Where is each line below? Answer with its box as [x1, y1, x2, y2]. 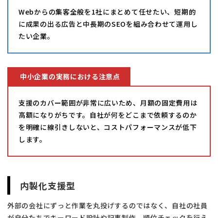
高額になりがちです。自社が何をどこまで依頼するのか [18, 109, 197, 120]
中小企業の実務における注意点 [20, 72, 120, 82]
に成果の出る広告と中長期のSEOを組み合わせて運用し [18, 19, 198, 29]
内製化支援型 [20, 179, 75, 192]
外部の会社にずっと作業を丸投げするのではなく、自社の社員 [7, 200, 208, 210]
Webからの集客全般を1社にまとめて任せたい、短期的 [18, 7, 196, 17]
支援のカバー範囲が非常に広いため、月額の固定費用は [18, 97, 198, 108]
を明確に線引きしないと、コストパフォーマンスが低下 [18, 122, 197, 132]
